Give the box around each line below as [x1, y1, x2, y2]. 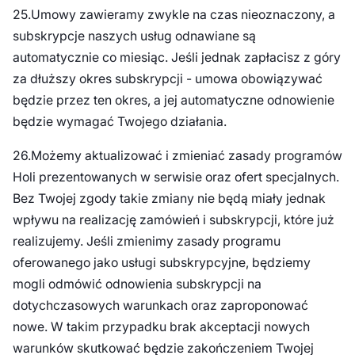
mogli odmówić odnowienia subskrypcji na [12, 276, 261, 292]
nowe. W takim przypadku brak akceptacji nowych [12, 319, 310, 334]
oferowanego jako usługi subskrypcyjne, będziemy [12, 254, 311, 270]
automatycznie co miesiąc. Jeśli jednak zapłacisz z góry [12, 49, 341, 65]
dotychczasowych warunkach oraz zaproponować [12, 297, 308, 313]
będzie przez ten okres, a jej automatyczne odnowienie [12, 92, 334, 108]
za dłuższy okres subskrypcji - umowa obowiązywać [12, 71, 323, 86]
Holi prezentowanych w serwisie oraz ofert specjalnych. [12, 169, 339, 185]
